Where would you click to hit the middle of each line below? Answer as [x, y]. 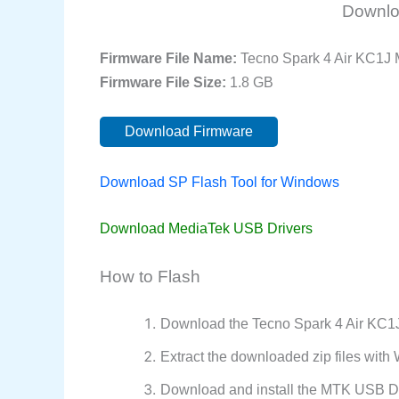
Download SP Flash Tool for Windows [220, 182]
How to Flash [150, 276]
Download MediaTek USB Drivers [206, 229]
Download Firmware [189, 132]
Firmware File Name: [168, 58]
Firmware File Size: [163, 82]
